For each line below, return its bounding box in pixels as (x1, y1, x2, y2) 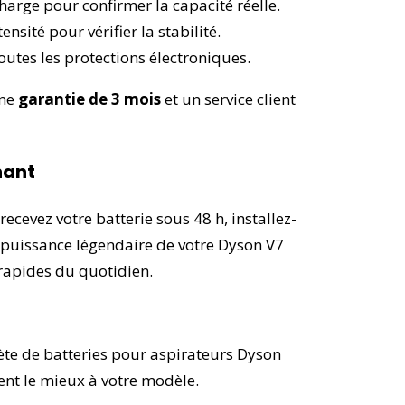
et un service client (161, 88, 296, 109)
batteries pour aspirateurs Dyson (43, 343, 281, 364)
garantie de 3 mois (18, 88, 161, 109)
